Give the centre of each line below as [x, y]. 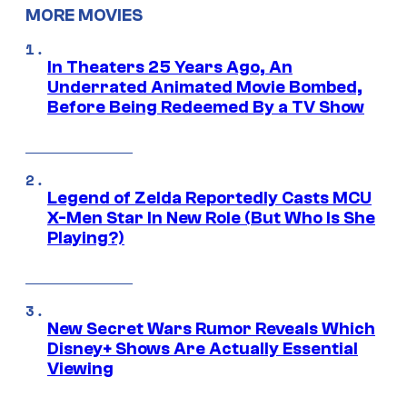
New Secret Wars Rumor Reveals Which [211, 328]
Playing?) [86, 238]
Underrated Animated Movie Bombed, [205, 87]
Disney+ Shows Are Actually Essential [203, 348]
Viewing [80, 368]
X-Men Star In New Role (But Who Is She [211, 218]
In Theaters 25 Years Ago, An [170, 67]
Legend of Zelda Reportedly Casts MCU [209, 198]
